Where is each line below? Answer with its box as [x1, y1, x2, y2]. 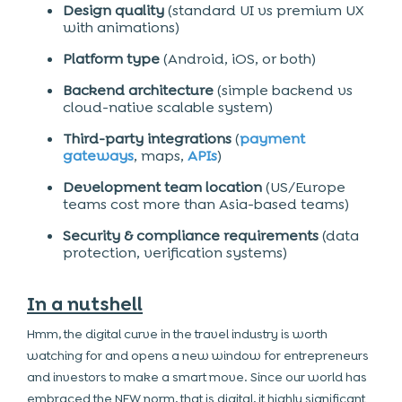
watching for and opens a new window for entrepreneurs [27, 347, 369, 363]
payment [240, 129, 305, 148]
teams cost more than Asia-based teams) [63, 195, 349, 214]
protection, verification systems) [63, 243, 291, 262]
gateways [63, 146, 134, 165]
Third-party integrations [63, 129, 232, 148]
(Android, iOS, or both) [160, 49, 316, 68]
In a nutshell [27, 292, 143, 317]
